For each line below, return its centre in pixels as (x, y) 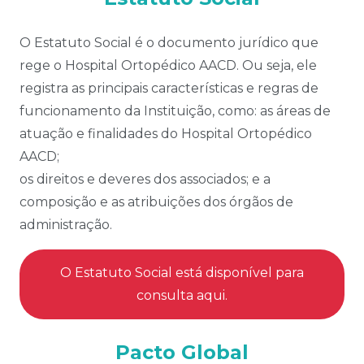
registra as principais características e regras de (169, 89)
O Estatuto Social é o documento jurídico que (169, 43)
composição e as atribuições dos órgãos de (156, 202)
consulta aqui (181, 296)
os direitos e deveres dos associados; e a (145, 180)
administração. (66, 225)
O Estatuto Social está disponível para (182, 273)
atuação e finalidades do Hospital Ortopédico (166, 134)
